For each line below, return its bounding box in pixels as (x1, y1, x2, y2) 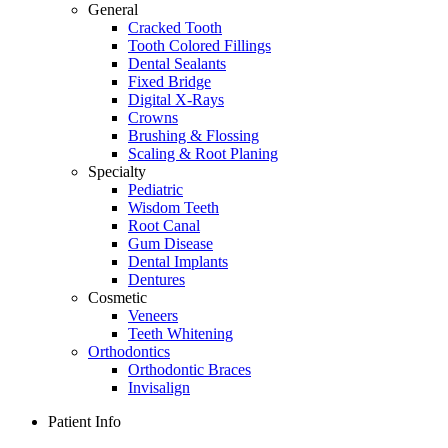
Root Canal (128, 216, 200, 234)
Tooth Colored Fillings (128, 36, 271, 54)
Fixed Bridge (128, 72, 211, 90)
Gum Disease (128, 234, 213, 252)
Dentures (128, 270, 185, 288)
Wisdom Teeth (128, 198, 219, 216)
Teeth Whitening (128, 324, 233, 342)
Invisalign (128, 378, 190, 396)
